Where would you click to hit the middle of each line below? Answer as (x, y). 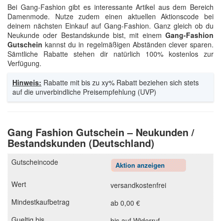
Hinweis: (27, 82)
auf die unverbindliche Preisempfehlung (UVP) (84, 92)
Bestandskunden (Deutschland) (81, 143)
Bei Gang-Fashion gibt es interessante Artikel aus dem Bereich (110, 7)
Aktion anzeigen (140, 165)
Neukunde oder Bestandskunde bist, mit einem (86, 35)
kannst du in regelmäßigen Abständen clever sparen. (128, 44)
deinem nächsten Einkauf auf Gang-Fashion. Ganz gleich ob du (110, 26)
